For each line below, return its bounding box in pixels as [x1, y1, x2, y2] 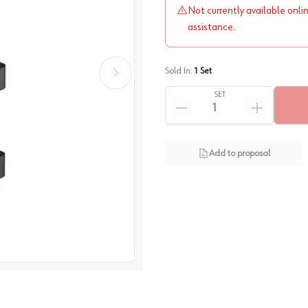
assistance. [188, 22, 235, 33]
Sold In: [165, 66, 192, 76]
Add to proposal [208, 148, 270, 158]
